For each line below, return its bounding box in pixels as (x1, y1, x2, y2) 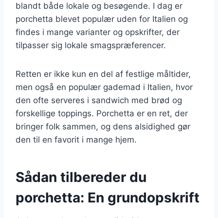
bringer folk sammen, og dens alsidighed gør (16, 121, 190, 131)
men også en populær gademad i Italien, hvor (16, 82, 193, 92)
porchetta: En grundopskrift (16, 189, 200, 206)
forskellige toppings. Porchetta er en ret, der (16, 108, 188, 118)
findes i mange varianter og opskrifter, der (16, 27, 180, 37)
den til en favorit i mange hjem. (16, 134, 137, 145)
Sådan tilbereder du (16, 168, 146, 185)
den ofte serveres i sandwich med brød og (16, 95, 182, 105)
